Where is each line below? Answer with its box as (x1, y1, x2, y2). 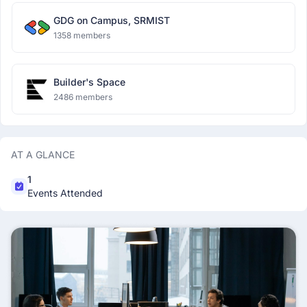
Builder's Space (53, 76, 125, 88)
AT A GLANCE (11, 149, 75, 160)
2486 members (53, 92, 112, 102)
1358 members (53, 30, 110, 40)
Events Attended (27, 187, 103, 199)
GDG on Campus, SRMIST (53, 14, 170, 26)
